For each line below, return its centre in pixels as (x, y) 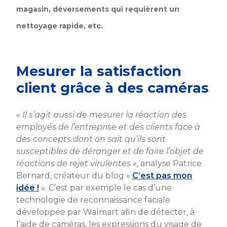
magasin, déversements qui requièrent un (98, 9)
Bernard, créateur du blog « (74, 175)
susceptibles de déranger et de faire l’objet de (110, 151)
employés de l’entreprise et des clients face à (108, 127)
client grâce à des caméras (112, 88)
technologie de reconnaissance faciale (93, 200)
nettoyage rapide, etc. (60, 26)
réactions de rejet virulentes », (77, 163)
